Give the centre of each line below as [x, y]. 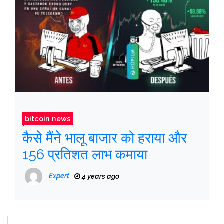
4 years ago [100, 176]
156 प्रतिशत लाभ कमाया [85, 155]
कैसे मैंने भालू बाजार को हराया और [105, 138]
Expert [59, 176]
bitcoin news [48, 119]
